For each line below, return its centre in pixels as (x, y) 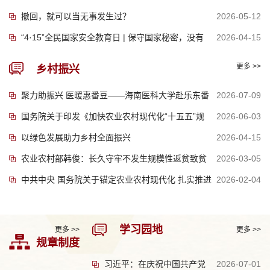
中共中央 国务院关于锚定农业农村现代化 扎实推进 (116, 179)
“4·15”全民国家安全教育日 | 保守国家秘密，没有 (112, 37)
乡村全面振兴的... (42, 201)
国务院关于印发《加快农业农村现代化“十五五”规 (113, 116)
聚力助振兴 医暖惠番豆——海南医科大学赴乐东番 (115, 95)
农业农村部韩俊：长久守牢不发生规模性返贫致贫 (114, 158)
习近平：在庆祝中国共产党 (155, 264)
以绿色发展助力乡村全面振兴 (76, 137)
